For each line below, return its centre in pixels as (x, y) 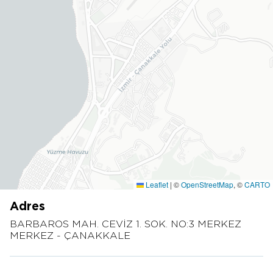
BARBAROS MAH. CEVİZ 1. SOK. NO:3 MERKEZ (126, 224)
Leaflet (156, 184)
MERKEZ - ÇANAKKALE (70, 236)
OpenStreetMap (207, 184)
